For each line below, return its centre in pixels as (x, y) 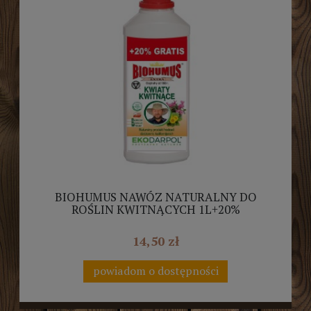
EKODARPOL (155, 221)
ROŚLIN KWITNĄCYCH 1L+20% (155, 209)
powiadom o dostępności (155, 271)
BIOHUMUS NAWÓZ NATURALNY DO (155, 196)
